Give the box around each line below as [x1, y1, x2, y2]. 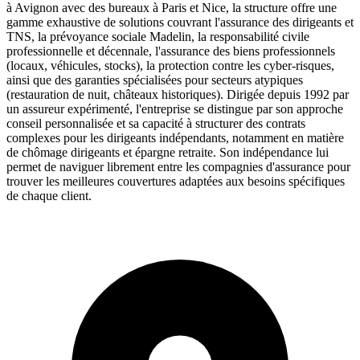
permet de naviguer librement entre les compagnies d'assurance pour [6, 159, 350, 174]
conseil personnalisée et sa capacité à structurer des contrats [6, 116, 305, 130]
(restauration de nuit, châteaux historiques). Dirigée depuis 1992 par [6, 87, 349, 101]
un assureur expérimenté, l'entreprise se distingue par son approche [6, 101, 343, 116]
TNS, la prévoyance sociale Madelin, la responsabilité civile [6, 29, 309, 43]
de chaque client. [6, 188, 92, 202]
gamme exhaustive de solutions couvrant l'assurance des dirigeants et [6, 14, 354, 29]
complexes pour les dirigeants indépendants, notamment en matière [6, 130, 344, 145]
